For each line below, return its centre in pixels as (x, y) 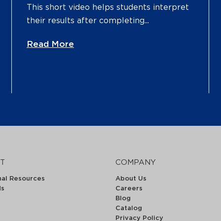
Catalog (129, 208)
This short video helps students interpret (108, 7)
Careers (129, 188)
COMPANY (136, 162)
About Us (131, 179)
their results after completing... (88, 20)
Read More (50, 44)
